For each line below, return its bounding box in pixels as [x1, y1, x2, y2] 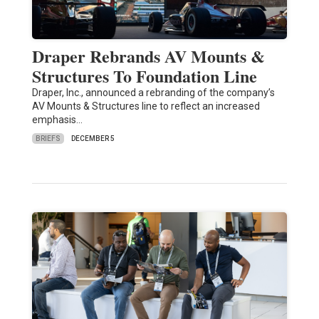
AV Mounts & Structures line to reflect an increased [31, 100, 260, 113]
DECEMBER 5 [70, 135, 115, 143]
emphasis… [31, 114, 83, 126]
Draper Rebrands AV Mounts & [31, 43, 265, 69]
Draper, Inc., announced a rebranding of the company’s [31, 87, 275, 99]
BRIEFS [35, 134, 61, 142]
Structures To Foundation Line [31, 63, 257, 89]
